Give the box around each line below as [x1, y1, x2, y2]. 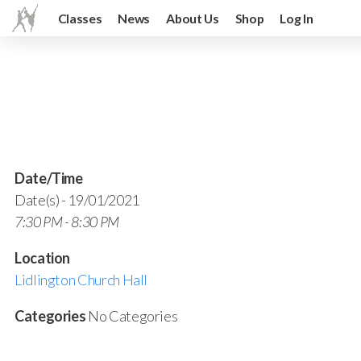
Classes [57, 10, 102, 26]
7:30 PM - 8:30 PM [15, 213, 119, 231]
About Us [166, 10, 219, 26]
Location [15, 249, 71, 268]
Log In [280, 10, 313, 26]
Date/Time [15, 169, 83, 188]
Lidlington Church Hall [15, 271, 148, 289]
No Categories [85, 307, 178, 326]
